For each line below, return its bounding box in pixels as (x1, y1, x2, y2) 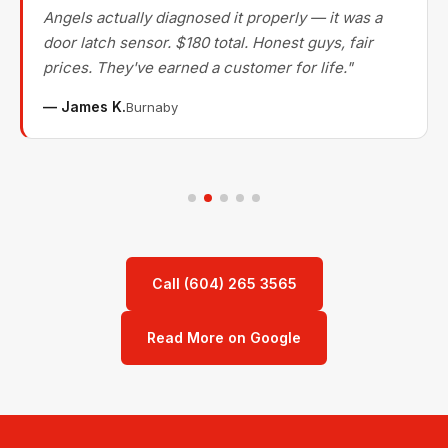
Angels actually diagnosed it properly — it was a (43, 8, 382, 27)
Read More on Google (147, 329, 301, 346)
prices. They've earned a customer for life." (43, 58, 353, 77)
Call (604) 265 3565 (151, 275, 297, 292)
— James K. (43, 98, 126, 115)
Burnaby (126, 99, 178, 115)
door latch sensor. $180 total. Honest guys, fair (43, 33, 373, 52)
